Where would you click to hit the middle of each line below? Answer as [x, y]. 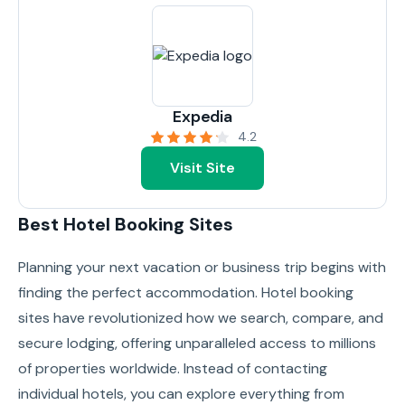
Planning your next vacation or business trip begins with [202, 267]
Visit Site [202, 168]
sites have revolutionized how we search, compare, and [201, 318]
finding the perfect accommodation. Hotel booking [186, 292]
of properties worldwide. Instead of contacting [173, 368]
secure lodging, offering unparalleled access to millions [197, 343]
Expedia [202, 117]
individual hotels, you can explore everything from [181, 394]
